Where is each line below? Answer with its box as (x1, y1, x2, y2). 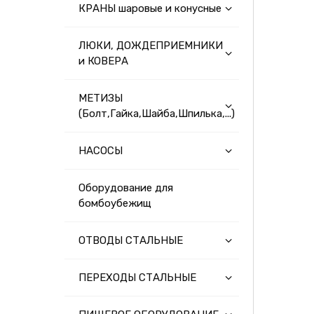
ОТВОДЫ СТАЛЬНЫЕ (78, 234, 183, 247)
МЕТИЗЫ (78, 92, 123, 104)
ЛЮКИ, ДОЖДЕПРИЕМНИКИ (78, 39, 223, 52)
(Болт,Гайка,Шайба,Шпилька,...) (78, 107, 235, 120)
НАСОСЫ (78, 144, 123, 157)
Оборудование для (78, 182, 173, 194)
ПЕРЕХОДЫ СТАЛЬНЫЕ (78, 271, 196, 284)
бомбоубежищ (78, 197, 151, 210)
